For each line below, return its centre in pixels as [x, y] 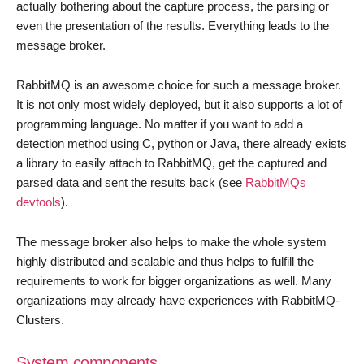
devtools [39, 202]
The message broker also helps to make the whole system [171, 242]
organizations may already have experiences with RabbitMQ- [178, 300]
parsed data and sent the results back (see [131, 182]
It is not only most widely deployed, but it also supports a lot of [179, 104]
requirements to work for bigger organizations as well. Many [174, 281]
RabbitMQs [276, 182]
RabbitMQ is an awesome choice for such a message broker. [179, 85]
